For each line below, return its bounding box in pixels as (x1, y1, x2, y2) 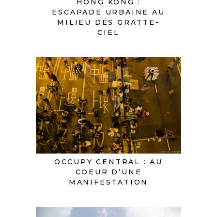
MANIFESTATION (68, 177, 149, 186)
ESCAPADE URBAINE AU (52, 7, 165, 16)
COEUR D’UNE (75, 167, 142, 176)
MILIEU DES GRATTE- (57, 17, 160, 27)
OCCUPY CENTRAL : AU (54, 157, 163, 166)
